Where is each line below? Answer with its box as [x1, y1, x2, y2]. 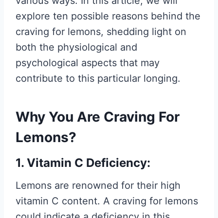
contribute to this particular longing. [16, 73, 181, 84]
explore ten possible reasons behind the [16, 10, 200, 22]
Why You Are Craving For [16, 109, 180, 125]
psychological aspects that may [16, 57, 160, 69]
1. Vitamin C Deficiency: [16, 156, 150, 170]
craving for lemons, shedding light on [16, 26, 186, 37]
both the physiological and [16, 41, 137, 53]
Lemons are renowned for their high [16, 180, 181, 191]
